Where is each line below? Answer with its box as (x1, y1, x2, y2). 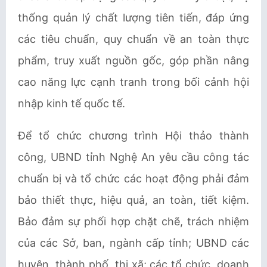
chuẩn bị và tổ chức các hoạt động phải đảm (18, 172, 249, 185)
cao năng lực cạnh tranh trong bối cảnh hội (18, 76, 249, 88)
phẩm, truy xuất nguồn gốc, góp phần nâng (18, 54, 249, 67)
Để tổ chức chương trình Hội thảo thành (18, 129, 249, 142)
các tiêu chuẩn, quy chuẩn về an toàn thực (18, 33, 249, 45)
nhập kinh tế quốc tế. (18, 97, 125, 110)
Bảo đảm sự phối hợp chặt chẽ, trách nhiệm (18, 215, 249, 228)
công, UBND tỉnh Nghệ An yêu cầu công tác (18, 151, 249, 163)
